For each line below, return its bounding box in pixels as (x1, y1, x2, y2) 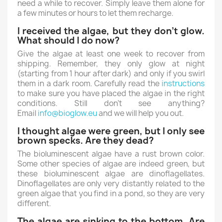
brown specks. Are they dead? (17, 134, 154, 147)
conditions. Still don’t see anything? (17, 98, 205, 109)
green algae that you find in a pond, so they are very (17, 188, 205, 199)
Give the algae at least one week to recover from (17, 49, 205, 59)
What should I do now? (17, 34, 119, 47)
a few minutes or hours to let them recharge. (17, 8, 173, 18)
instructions (162, 78, 205, 89)
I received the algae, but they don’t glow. (17, 25, 205, 37)
